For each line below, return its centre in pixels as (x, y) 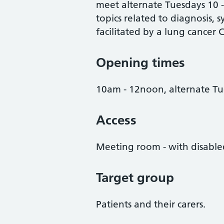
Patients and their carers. (151, 204)
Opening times (140, 62)
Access (116, 120)
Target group (135, 177)
